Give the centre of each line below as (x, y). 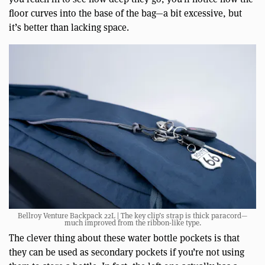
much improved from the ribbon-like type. (132, 223)
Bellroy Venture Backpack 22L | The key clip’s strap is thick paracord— (132, 216)
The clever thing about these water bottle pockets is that (124, 238)
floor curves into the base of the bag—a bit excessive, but (125, 13)
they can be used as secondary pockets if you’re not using (127, 253)
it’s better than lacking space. (69, 27)
